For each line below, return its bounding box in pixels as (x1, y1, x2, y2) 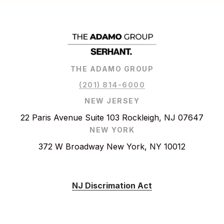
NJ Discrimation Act (72, 180, 152, 191)
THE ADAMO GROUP (70, 64, 154, 73)
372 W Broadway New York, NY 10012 (38, 141, 185, 152)
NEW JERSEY (84, 96, 139, 105)
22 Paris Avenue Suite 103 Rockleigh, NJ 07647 (20, 112, 203, 123)
